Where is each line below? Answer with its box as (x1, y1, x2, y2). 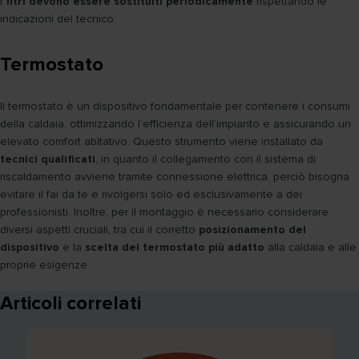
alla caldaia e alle (264, 240, 357, 255)
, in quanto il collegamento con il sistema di (95, 152, 316, 167)
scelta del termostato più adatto (85, 240, 264, 255)
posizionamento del (199, 223, 306, 237)
